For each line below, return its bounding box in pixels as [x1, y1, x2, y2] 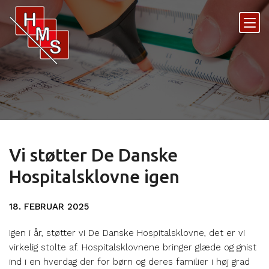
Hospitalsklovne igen [9, 166, 180, 187]
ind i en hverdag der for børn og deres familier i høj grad [9, 256, 250, 267]
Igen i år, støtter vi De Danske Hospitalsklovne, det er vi [9, 228, 245, 238]
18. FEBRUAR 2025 [9, 201, 89, 212]
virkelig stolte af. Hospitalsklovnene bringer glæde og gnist [9, 242, 256, 253]
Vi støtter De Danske [9, 145, 178, 165]
